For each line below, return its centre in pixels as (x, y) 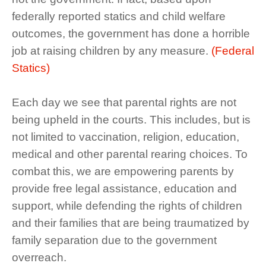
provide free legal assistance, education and (124, 189)
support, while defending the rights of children (127, 206)
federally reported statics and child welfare (119, 17)
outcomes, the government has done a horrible (131, 34)
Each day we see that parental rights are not (124, 103)
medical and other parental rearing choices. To (130, 154)
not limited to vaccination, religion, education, (126, 137)
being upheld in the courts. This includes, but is (131, 120)
